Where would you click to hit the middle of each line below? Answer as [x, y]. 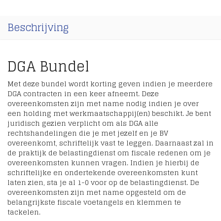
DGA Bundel [48, 67]
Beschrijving [38, 28]
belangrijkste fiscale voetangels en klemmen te [94, 202]
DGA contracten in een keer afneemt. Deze [83, 93]
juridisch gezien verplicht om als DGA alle [83, 123]
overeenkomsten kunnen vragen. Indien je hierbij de [103, 163]
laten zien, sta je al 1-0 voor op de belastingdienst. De [103, 182]
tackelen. [24, 212]
